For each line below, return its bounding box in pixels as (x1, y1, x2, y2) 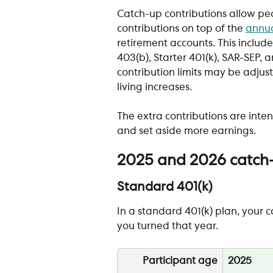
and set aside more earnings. (117, 126, 256, 136)
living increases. (117, 82, 192, 92)
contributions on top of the (117, 24, 246, 34)
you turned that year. (117, 221, 221, 232)
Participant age (143, 256, 218, 266)
